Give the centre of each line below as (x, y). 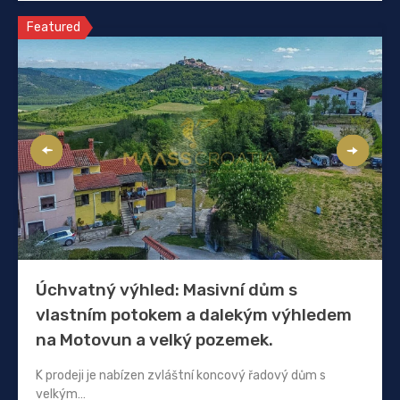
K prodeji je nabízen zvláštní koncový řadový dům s (181, 375)
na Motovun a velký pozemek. (154, 339)
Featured (54, 27)
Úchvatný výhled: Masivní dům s (167, 289)
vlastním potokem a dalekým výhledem (194, 314)
